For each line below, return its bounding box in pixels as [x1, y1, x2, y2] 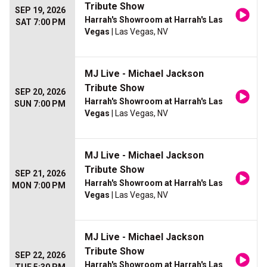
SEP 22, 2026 [15, 250, 66, 260]
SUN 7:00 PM [14, 99, 66, 109]
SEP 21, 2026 [15, 169, 66, 179]
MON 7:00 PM [12, 181, 66, 191]
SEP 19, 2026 [15, 5, 66, 15]
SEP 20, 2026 [15, 87, 66, 97]
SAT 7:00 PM [15, 17, 66, 27]
